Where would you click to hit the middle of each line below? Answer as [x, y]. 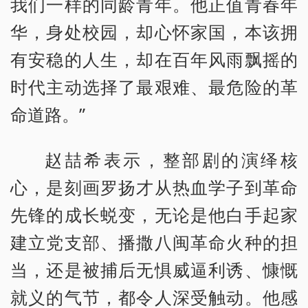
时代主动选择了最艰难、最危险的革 [154, 86]
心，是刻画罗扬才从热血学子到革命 [154, 187]
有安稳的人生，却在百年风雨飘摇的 [154, 59]
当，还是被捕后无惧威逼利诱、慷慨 [154, 269]
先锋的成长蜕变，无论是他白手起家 [154, 214]
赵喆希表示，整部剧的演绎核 [171, 159]
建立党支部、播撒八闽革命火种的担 [154, 242]
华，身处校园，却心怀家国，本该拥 [154, 31]
